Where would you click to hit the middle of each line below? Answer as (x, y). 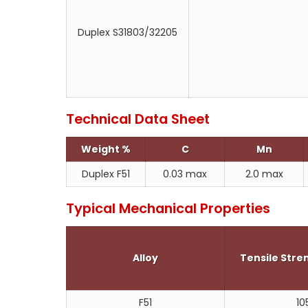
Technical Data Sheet (138, 119)
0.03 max (185, 174)
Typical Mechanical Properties (168, 208)
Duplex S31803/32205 (128, 32)
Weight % (106, 149)
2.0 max (264, 174)
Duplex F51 (106, 174)
